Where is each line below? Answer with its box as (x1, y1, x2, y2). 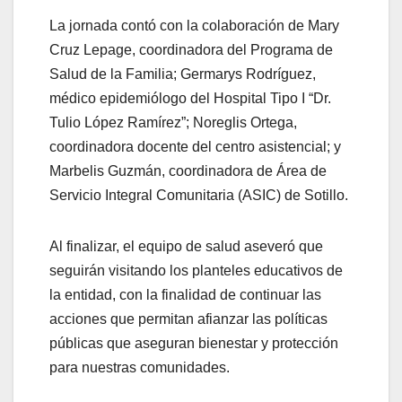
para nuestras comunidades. (49, 360, 230, 376)
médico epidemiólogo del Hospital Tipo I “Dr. (49, 91, 331, 107)
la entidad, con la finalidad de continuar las (49, 287, 321, 303)
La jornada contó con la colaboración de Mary (49, 18, 339, 34)
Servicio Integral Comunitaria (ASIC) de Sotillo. (49, 188, 348, 204)
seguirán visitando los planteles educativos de (49, 263, 343, 279)
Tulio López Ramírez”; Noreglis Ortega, (49, 115, 297, 131)
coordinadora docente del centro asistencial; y (49, 139, 341, 155)
